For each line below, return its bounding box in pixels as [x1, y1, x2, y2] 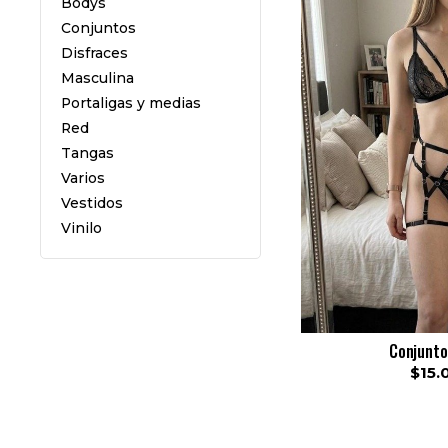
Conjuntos [61, 20, 136, 36]
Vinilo [61, 220, 102, 236]
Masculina [61, 70, 134, 86]
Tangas [61, 145, 114, 161]
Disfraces [61, 45, 128, 61]
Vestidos [61, 195, 123, 211]
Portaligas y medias [61, 95, 201, 111]
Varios [61, 170, 105, 186]
